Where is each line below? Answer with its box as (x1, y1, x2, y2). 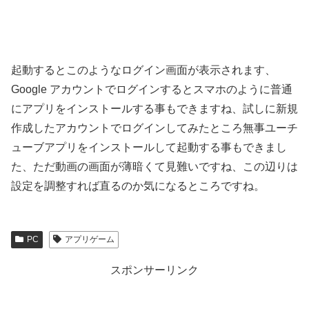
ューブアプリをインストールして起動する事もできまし (11, 141, 287, 153)
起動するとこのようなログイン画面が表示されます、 (11, 63, 276, 76)
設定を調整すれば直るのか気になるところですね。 (11, 179, 265, 192)
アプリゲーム (64, 234, 114, 244)
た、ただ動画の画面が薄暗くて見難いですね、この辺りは (11, 160, 298, 172)
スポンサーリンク (110, 263, 199, 276)
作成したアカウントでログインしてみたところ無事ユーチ (11, 121, 298, 134)
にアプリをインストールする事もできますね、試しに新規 (11, 102, 298, 114)
